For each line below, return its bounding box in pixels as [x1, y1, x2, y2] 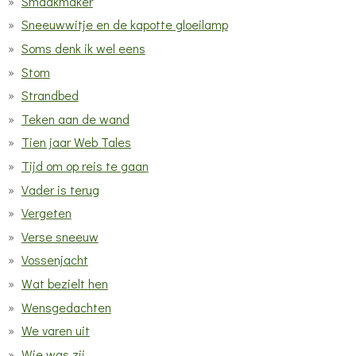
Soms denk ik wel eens [21, 40, 145, 57]
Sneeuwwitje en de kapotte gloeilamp [21, 16, 228, 33]
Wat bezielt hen [21, 274, 108, 292]
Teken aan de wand [21, 110, 130, 127]
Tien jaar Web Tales [21, 133, 131, 151]
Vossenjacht [21, 251, 88, 269]
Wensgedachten [21, 298, 111, 315]
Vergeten [21, 204, 72, 222]
